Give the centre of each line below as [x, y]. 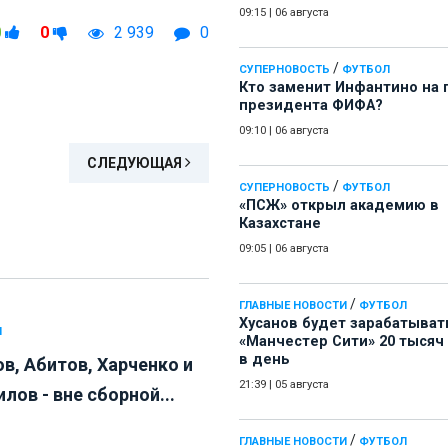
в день [264, 360]
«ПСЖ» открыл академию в [339, 206]
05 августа [302, 385]
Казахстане [280, 224]
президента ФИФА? [311, 106]
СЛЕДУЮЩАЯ [136, 163]
